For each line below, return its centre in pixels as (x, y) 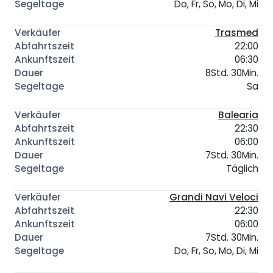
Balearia (238, 115)
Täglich (242, 168)
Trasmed (237, 32)
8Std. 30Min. (232, 73)
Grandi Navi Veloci (214, 197)
